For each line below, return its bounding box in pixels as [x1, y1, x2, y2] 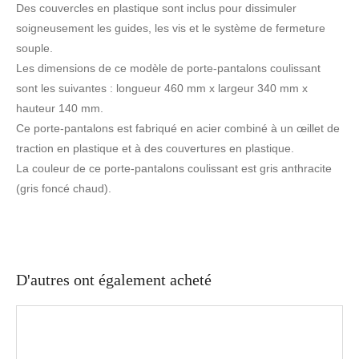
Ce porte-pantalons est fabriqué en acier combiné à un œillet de [16, 121, 340, 135]
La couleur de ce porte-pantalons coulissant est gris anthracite [16, 161, 332, 175]
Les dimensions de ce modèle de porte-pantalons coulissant [16, 61, 321, 75]
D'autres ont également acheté [16, 270, 212, 288]
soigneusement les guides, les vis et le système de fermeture [16, 21, 325, 34]
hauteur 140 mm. [16, 101, 103, 115]
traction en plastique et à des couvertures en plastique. [16, 141, 294, 155]
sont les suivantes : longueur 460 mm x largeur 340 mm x [16, 81, 308, 95]
